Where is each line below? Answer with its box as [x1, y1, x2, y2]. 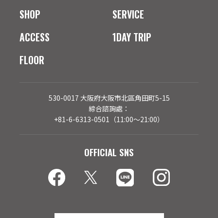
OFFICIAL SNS [84, 145, 134, 159]
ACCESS [19, 29, 50, 44]
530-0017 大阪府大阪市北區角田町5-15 [48, 92, 170, 103]
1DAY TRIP [112, 29, 152, 44]
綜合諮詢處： [89, 103, 129, 113]
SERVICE [112, 6, 145, 21]
